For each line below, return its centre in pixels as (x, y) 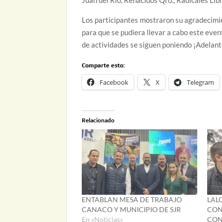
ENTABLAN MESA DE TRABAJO (132, 200)
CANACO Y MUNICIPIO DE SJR (132, 210)
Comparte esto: (104, 65)
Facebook (114, 82)
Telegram (201, 82)
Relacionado (98, 120)
